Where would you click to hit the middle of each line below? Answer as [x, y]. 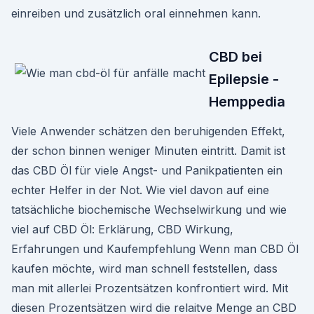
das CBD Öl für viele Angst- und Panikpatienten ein [147, 170]
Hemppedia [247, 102]
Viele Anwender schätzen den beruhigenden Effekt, [148, 131]
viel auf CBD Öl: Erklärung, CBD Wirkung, [122, 229]
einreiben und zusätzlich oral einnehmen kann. [136, 13]
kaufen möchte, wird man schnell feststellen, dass [144, 268]
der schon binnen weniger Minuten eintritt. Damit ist [148, 151]
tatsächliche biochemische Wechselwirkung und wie [149, 210]
